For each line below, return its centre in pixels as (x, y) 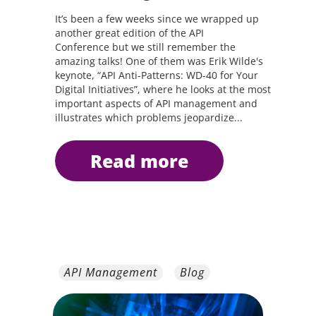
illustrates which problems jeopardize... (148, 117)
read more (145, 161)
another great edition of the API (129, 33)
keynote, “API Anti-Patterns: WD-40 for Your (156, 75)
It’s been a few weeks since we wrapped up (157, 19)
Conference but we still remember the (145, 47)
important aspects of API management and (156, 103)
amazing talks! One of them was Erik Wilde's (159, 61)
